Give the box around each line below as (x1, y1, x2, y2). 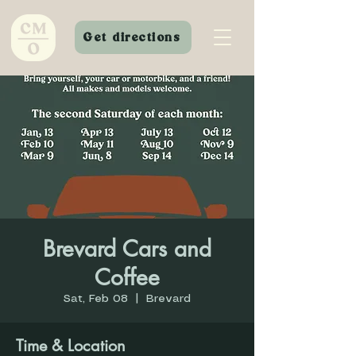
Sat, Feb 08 (64, 293, 128, 304)
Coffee (95, 263, 160, 292)
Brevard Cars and (43, 234, 211, 263)
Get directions (83, 31, 180, 44)
